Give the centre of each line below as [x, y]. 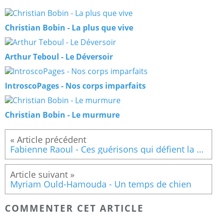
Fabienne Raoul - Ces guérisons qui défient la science [200, 149]
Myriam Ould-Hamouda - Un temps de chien [101, 184]
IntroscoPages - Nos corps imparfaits [75, 86]
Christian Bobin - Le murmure [62, 115]
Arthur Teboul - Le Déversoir [59, 57]
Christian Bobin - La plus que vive [69, 28]
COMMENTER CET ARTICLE [74, 208]
